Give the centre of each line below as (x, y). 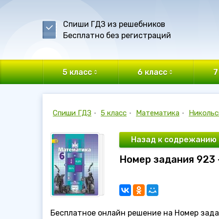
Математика (158, 113)
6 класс (153, 72)
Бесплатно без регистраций (117, 35)
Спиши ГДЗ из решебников (114, 24)
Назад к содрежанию (174, 140)
